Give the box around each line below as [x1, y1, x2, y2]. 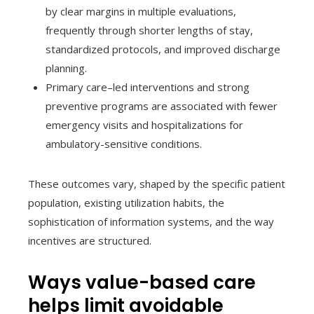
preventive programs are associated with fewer [46, 98, 278, 113]
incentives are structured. [28, 233, 151, 247]
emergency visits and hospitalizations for [46, 117, 243, 132]
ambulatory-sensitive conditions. [46, 136, 202, 151]
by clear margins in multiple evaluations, [46, 4, 236, 18]
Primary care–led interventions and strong [46, 79, 250, 94]
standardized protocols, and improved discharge [46, 41, 280, 56]
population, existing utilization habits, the [28, 195, 224, 210]
